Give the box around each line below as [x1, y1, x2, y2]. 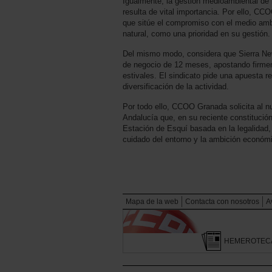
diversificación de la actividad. [123, 82, 229, 92]
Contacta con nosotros [185, 197, 259, 206]
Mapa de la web [126, 197, 178, 206]
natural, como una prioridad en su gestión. [123, 29, 270, 39]
